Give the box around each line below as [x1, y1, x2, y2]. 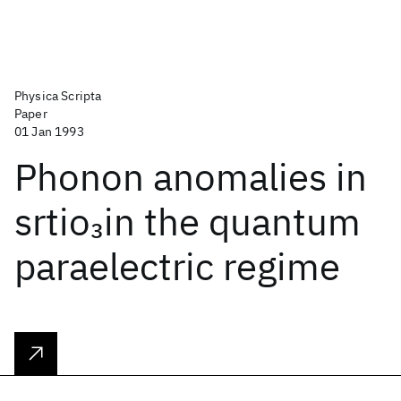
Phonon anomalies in [14, 152, 367, 201]
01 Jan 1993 [14, 124, 84, 140]
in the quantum [104, 197, 361, 246]
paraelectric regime [14, 242, 340, 291]
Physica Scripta [14, 88, 102, 104]
